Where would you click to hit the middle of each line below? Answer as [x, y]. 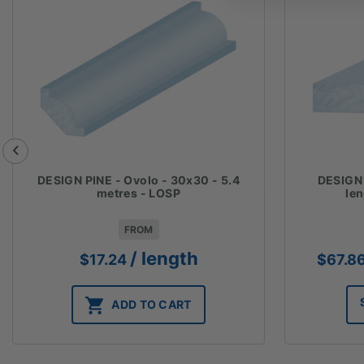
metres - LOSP [139, 193]
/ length [164, 258]
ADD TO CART [152, 304]
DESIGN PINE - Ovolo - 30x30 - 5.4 [139, 180]
